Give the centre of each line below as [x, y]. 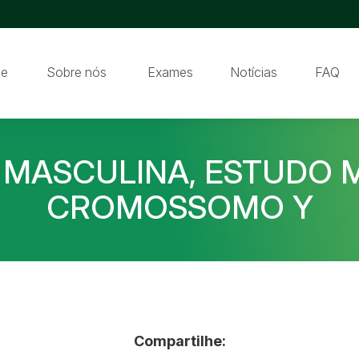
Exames [170, 72]
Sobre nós [76, 72]
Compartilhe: [179, 341]
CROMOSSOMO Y [179, 207]
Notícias [254, 72]
